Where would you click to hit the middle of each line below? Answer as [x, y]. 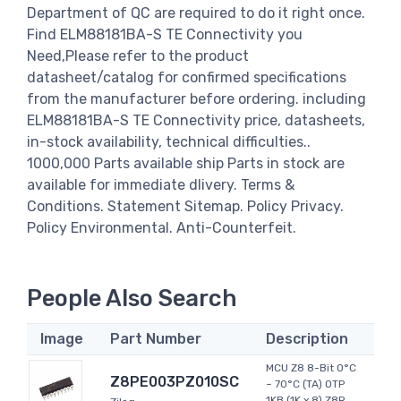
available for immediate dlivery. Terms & [161, 184]
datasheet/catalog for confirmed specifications [187, 77]
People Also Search [132, 299]
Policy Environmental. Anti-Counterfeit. [162, 227]
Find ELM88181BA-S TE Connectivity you [165, 34]
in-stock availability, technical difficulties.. [169, 141]
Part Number [156, 339]
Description [307, 339]
